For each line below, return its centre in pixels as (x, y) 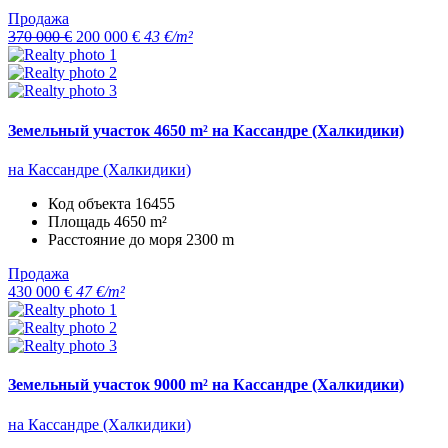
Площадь (81, 221)
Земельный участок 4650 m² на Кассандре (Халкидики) (206, 130)
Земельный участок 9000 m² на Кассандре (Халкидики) (206, 385)
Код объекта (91, 203)
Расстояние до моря (117, 239)
